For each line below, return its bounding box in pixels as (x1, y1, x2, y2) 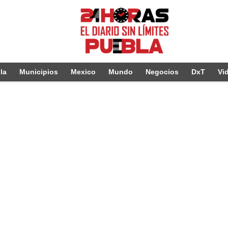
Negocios (145, 67, 179, 76)
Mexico (70, 67, 96, 76)
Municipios (19, 67, 58, 76)
